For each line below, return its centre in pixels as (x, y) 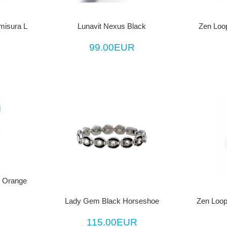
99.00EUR (112, 47)
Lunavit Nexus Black (112, 26)
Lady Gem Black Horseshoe (112, 201)
